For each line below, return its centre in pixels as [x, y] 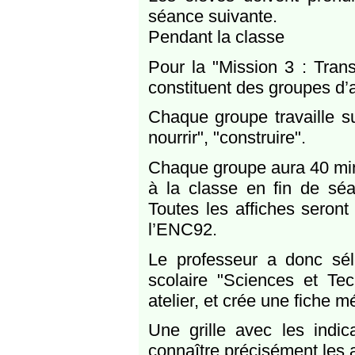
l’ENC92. [182, 230]
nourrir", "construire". [227, 138]
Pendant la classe [216, 37]
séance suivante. [212, 17]
